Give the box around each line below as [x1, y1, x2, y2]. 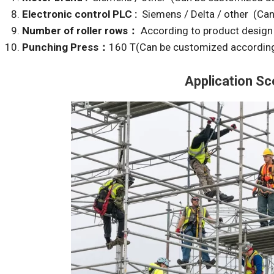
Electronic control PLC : [22, 7, 143, 20]
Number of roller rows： [22, 24, 139, 37]
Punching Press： [22, 40, 109, 53]
